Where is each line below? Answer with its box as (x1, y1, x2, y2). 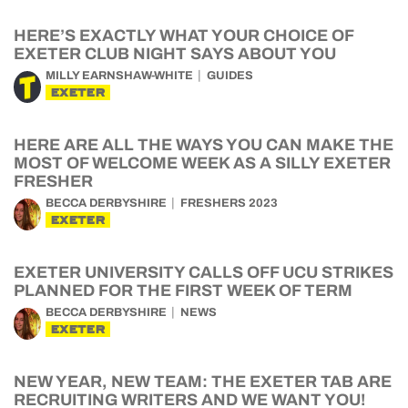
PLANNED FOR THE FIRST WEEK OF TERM (14, 281, 352, 300)
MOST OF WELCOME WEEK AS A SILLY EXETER (14, 154, 391, 172)
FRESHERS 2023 (180, 197, 278, 209)
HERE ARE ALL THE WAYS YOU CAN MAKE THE (14, 136, 393, 154)
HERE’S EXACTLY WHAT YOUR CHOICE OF (14, 26, 353, 45)
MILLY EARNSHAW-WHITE (46, 69, 193, 82)
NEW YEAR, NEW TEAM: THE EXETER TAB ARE (14, 372, 392, 391)
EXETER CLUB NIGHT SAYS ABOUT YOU (14, 45, 336, 63)
